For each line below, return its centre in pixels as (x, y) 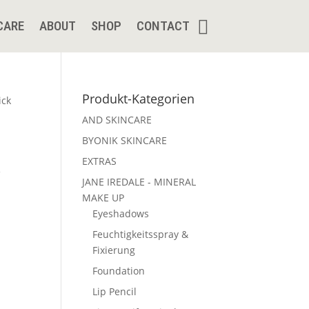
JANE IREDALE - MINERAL (139, 182)
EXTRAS (100, 161)
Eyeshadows (121, 213)
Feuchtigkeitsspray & (141, 234)
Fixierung (114, 250)
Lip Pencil (115, 291)
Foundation (119, 271)
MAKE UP (103, 198)
